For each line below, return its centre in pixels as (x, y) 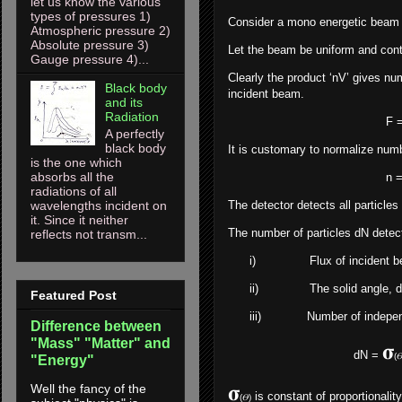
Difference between (96, 326)
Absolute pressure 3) (90, 45)
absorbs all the (72, 176)
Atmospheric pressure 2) (100, 31)
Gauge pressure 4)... (90, 60)
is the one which (76, 162)
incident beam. (266, 94)
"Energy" (62, 360)
